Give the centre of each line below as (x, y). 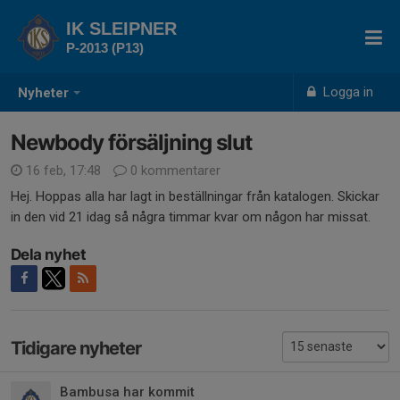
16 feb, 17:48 (63, 171)
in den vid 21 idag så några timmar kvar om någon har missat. (191, 217)
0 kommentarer (174, 171)
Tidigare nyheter (76, 348)
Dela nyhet (48, 254)
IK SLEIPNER (121, 29)
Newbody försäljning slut (131, 142)
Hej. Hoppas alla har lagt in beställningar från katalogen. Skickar (195, 196)
